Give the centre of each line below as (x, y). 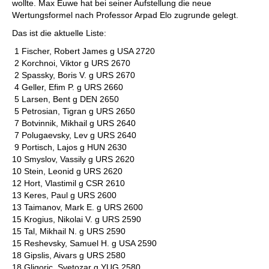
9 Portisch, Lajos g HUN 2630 (69, 147)
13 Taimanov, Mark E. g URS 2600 (77, 207)
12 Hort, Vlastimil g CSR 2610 (68, 183)
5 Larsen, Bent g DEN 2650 (65, 99)
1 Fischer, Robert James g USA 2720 (83, 51)
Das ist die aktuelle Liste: (59, 33)
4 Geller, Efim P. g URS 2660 (68, 87)
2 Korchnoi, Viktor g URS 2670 (71, 63)
